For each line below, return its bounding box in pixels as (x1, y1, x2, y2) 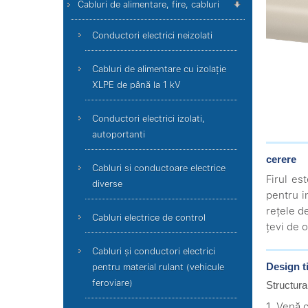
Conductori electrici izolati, (92, 113, 205, 124)
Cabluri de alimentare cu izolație (92, 64, 226, 74)
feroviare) (92, 278, 133, 288)
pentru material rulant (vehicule (92, 262, 224, 272)
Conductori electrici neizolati (92, 30, 212, 41)
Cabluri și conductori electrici (92, 246, 215, 256)
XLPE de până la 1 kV (92, 80, 181, 90)
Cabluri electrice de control (92, 212, 206, 223)
